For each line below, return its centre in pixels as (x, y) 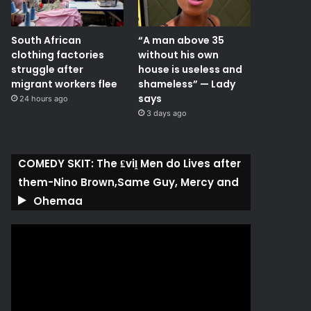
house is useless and (190, 70)
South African (47, 41)
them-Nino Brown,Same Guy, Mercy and (129, 183)
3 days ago (166, 114)
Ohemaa (58, 201)
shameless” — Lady (186, 84)
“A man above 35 (181, 41)
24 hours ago (44, 99)
